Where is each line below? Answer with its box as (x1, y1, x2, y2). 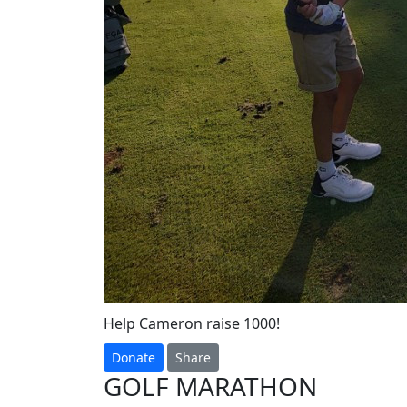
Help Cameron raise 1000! (104, 313, 280, 333)
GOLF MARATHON (104, 369, 317, 403)
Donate (112, 349, 155, 366)
